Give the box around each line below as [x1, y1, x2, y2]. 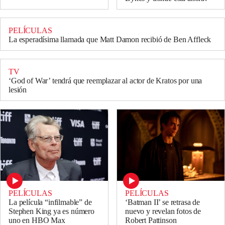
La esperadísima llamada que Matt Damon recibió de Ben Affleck [9, 35, 211, 44]
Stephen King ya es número [9, 207, 94, 216]
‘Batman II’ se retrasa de [125, 198, 200, 207]
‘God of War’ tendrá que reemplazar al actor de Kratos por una [9, 76, 202, 85]
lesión [9, 85, 27, 94]
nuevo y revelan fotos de [125, 207, 201, 216]
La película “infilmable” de [9, 198, 92, 207]
